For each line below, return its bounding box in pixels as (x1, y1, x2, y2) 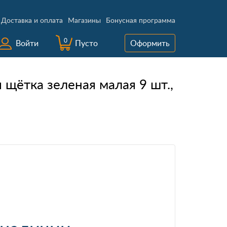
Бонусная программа (106, 15, 175, 25)
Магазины (68, 15, 101, 25)
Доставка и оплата (1, 15, 63, 25)
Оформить (130, 37, 170, 49)
